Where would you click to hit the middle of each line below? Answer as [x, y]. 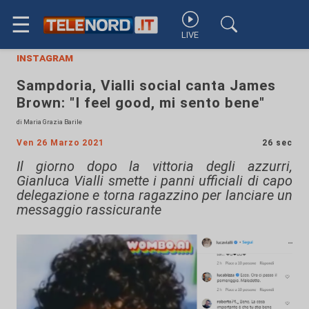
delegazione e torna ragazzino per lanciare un [154, 195]
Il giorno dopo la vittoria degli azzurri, [154, 166]
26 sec [277, 143]
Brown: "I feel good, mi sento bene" [141, 103]
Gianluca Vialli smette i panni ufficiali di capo [154, 181]
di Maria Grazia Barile [49, 122]
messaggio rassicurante [89, 210]
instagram [45, 58]
